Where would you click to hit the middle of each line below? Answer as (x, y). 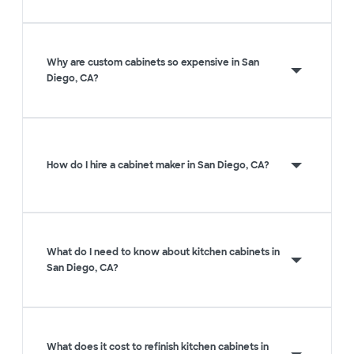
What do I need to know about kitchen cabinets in (163, 252)
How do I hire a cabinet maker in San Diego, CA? (158, 166)
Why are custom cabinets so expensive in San (153, 63)
